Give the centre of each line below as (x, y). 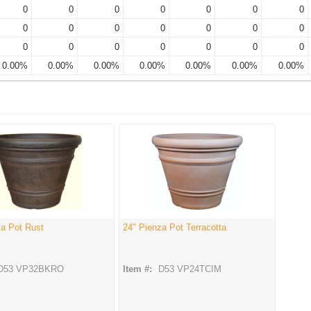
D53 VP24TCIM (190, 269)
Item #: (137, 269)
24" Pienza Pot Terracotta (175, 228)
